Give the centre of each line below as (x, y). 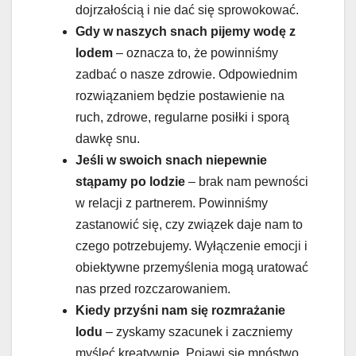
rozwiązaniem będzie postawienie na (180, 95)
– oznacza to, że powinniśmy (195, 52)
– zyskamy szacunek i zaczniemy (197, 331)
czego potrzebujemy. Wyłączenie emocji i (192, 246)
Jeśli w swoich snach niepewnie (171, 160)
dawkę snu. (108, 138)
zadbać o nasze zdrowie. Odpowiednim (186, 74)
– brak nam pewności (247, 181)
